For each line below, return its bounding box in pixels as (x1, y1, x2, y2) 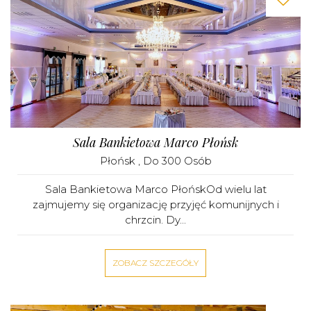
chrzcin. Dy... (125, 213, 186, 226)
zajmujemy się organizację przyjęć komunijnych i (32, 198, 279, 211)
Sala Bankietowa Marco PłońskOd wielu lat (44, 183, 267, 196)
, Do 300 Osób (137, 154, 212, 167)
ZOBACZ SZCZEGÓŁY (112, 258, 199, 268)
